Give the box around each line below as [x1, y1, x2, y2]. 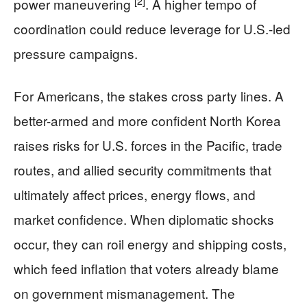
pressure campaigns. [14, 43, 138, 62]
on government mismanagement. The [14, 283, 235, 302]
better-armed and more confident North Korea [14, 110, 281, 130]
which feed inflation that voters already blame [14, 258, 279, 278]
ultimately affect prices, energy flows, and [14, 184, 256, 204]
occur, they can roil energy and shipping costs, [14, 234, 286, 253]
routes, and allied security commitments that [14, 160, 271, 179]
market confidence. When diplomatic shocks [14, 209, 274, 228]
